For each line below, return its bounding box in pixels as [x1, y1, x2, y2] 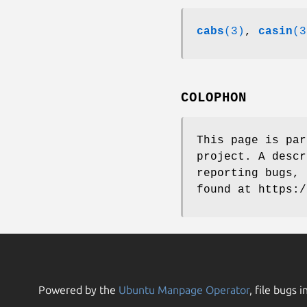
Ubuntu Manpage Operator [119, 284, 249, 296]
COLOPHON [181, 90, 247, 106]
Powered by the [38, 284, 119, 296]
